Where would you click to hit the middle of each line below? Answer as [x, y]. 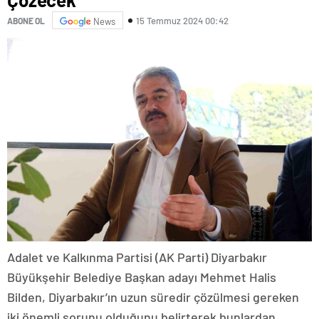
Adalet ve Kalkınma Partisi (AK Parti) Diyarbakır [137, 257]
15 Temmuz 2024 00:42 [182, 20]
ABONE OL [26, 20]
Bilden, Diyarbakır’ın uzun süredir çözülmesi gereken [153, 297]
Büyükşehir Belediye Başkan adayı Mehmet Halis [142, 277]
